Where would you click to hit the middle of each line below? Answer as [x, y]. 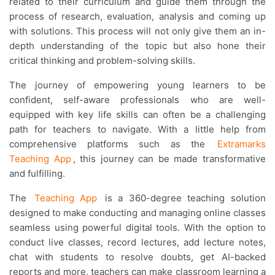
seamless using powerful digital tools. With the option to [137, 228]
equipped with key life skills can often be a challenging [137, 115]
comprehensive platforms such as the [112, 144]
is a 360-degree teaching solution [183, 198]
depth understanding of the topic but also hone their [137, 46]
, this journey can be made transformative [169, 159]
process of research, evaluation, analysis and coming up [137, 17]
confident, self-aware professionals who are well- [137, 100]
